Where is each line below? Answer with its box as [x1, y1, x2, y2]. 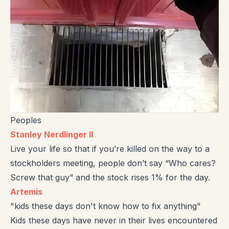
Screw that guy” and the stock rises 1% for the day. [10, 172, 210, 183]
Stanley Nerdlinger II [10, 129, 93, 140]
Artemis [10, 187, 42, 197]
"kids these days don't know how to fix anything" [10, 201, 201, 212]
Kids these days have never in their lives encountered [10, 215, 217, 226]
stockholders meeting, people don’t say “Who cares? [10, 158, 216, 169]
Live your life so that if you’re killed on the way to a [10, 144, 210, 154]
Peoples [10, 115, 41, 126]
